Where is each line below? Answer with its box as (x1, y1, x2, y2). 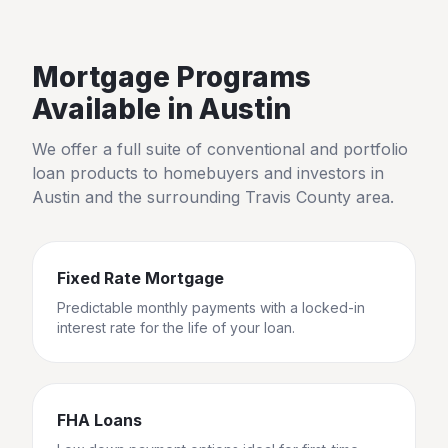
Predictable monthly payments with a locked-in (57, 299, 365, 316)
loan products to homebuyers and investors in (32, 163, 384, 183)
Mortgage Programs (32, 60, 311, 94)
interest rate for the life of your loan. (57, 319, 295, 336)
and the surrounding (80, 187, 245, 207)
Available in (32, 92, 199, 126)
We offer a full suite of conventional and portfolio (32, 139, 408, 159)
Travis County (245, 187, 351, 207)
